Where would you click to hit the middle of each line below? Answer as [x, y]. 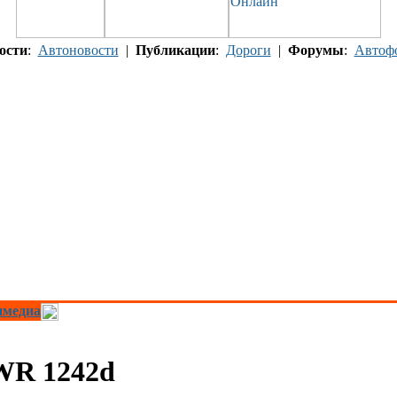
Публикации [175, 50]
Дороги [248, 50]
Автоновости [78, 50]
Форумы [315, 50]
